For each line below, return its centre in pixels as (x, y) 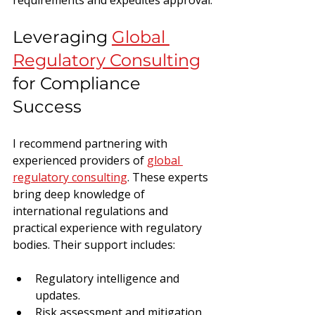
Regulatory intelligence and (109, 278)
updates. (58, 295)
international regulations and (92, 211)
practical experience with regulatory (109, 227)
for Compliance (79, 83)
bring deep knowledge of (80, 194)
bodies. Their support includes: (94, 244)
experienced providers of (80, 160)
